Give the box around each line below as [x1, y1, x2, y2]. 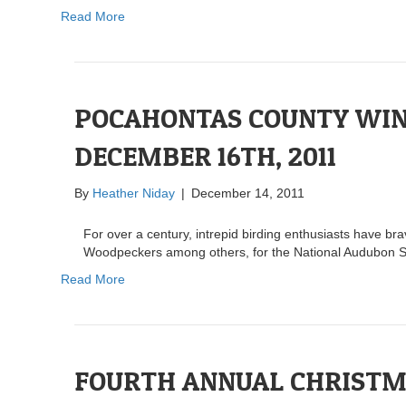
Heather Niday [92, 185, 175, 200]
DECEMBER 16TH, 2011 [74, 139, 336, 172]
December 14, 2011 [191, 185, 304, 200]
